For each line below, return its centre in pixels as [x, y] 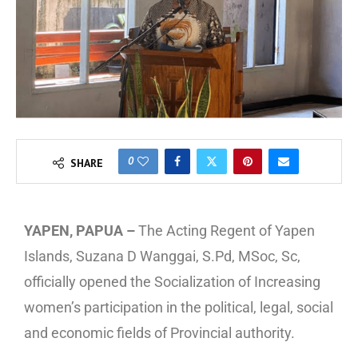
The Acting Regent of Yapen [225, 230]
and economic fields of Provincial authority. [159, 332]
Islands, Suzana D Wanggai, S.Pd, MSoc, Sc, [162, 256]
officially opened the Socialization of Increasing [172, 281]
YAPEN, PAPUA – [80, 230]
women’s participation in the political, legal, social [179, 307]
